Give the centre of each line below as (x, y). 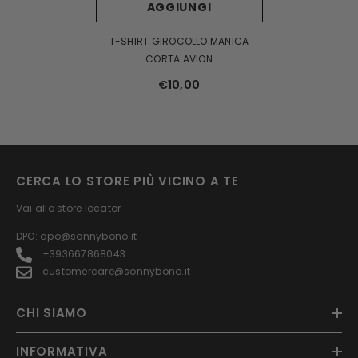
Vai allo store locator (69, 209)
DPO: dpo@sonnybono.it (77, 237)
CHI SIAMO (52, 313)
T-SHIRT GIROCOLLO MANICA (179, 42)
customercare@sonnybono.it (116, 272)
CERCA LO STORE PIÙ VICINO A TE (127, 181)
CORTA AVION (179, 59)
